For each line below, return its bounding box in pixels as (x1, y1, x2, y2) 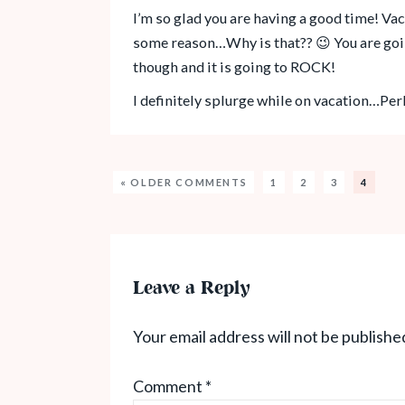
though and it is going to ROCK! (133, 57, 335, 75)
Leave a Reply (133, 275, 250, 302)
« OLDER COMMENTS (120, 175, 248, 188)
